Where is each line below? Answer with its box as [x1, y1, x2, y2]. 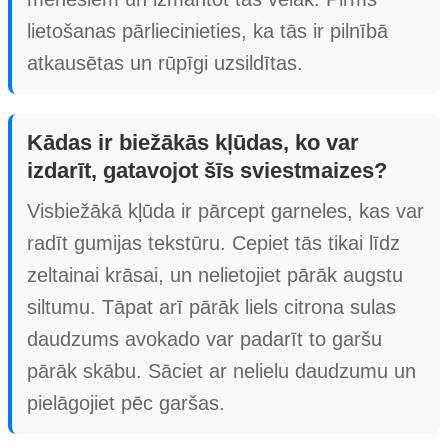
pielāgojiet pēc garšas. [27, 391, 225, 414]
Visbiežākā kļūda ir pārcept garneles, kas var [27, 199, 424, 222]
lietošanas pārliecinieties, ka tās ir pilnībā [27, 19, 388, 42]
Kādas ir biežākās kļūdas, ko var [27, 129, 359, 155]
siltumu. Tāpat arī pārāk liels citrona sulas [27, 295, 396, 318]
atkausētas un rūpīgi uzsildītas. [27, 51, 303, 74]
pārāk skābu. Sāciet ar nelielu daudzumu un [27, 359, 416, 382]
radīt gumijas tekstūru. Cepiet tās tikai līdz [27, 231, 400, 254]
